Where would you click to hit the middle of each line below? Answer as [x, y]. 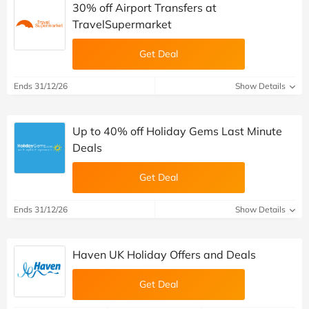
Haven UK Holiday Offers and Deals [164, 254]
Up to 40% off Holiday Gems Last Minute [177, 131]
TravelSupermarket [122, 24]
